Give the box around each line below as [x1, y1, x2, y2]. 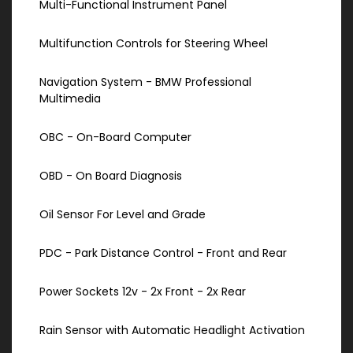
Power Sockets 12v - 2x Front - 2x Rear [39, 284, 246, 300]
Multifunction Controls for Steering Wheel [39, 35, 268, 52]
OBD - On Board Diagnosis [39, 168, 182, 184]
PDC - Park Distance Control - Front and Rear [39, 245, 287, 262]
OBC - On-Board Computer [39, 129, 191, 146]
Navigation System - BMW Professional [39, 74, 251, 91]
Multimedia [39, 91, 101, 107]
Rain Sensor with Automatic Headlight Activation [39, 322, 305, 339]
